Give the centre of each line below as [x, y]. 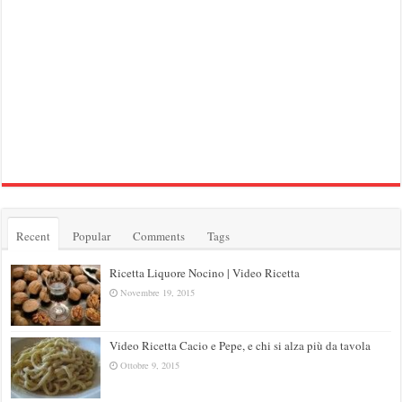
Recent [34, 236]
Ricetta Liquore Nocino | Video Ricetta [205, 272]
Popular [92, 236]
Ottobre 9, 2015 [150, 365]
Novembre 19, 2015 [158, 292]
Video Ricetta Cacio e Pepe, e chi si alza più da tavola [240, 345]
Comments [159, 236]
